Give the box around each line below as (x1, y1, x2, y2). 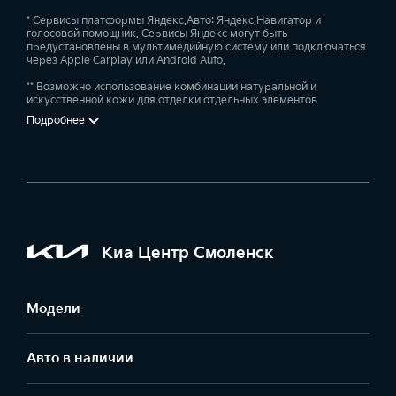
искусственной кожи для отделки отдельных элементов (27, 94, 317, 108)
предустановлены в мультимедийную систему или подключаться (27, 41, 366, 55)
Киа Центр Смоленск (102, 243, 274, 263)
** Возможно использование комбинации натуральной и (27, 80, 316, 95)
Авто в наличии (27, 350, 133, 368)
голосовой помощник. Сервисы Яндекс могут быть (27, 27, 287, 42)
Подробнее (27, 113, 85, 127)
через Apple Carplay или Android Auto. (27, 54, 225, 68)
